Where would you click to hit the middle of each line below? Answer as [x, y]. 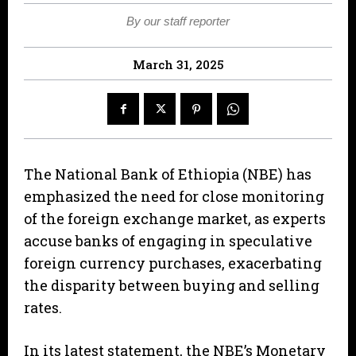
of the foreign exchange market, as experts [175, 219]
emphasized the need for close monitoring [174, 197]
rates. [43, 308]
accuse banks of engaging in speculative [168, 241]
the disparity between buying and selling [172, 286]
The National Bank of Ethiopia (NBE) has [168, 174]
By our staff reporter [178, 21]
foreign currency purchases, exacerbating [173, 263]
